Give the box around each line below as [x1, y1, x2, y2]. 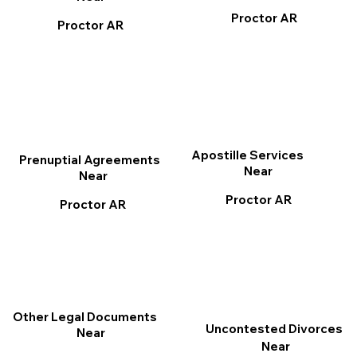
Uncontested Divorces [205, 321, 343, 337]
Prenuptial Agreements [18, 152, 160, 168]
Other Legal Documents [12, 309, 157, 325]
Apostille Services [191, 147, 304, 163]
